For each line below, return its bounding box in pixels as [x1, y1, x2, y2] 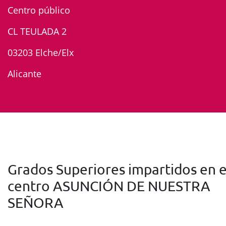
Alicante [8, 68, 41, 80]
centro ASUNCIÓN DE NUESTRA [8, 178, 210, 194]
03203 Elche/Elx [8, 46, 74, 59]
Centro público [8, 4, 70, 16]
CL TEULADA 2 [8, 25, 67, 37]
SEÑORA [8, 194, 64, 211]
